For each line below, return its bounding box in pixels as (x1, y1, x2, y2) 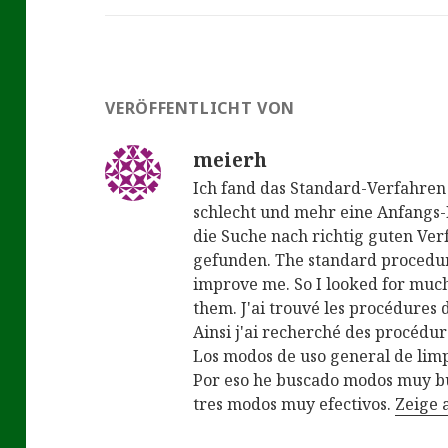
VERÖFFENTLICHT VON (105, 97, 295, 120)
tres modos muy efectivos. (193, 393, 396, 416)
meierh (193, 147, 268, 174)
